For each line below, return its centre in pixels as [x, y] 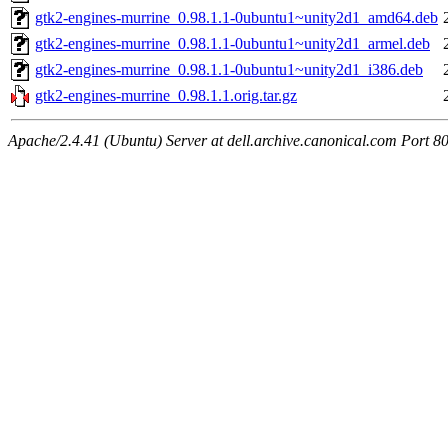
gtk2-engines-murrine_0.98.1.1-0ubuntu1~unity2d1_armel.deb [232, 44]
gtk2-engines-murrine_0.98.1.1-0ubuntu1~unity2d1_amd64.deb [236, 18]
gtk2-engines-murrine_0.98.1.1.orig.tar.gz [166, 96]
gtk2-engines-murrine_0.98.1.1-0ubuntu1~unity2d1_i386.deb [229, 70]
